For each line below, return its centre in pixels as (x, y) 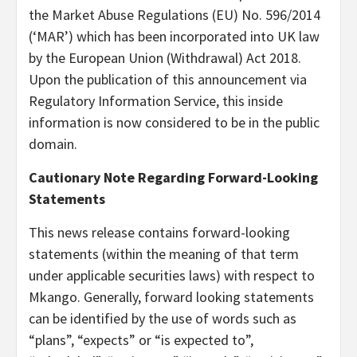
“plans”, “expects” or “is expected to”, (141, 339)
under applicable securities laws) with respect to (172, 275)
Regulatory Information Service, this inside (156, 100)
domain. (53, 143)
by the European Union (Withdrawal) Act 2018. (165, 57)
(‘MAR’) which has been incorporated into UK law (174, 36)
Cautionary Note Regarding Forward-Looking (173, 177)
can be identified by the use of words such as (163, 318)
